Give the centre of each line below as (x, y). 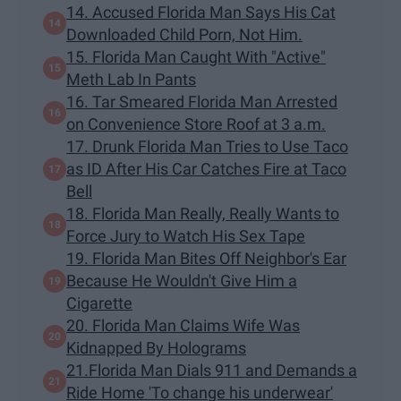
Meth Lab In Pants (131, 80)
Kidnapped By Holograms (156, 348)
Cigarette (99, 303)
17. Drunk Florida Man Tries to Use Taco (207, 147)
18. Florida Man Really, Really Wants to (203, 214)
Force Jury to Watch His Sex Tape (186, 236)
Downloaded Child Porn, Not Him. (184, 35)
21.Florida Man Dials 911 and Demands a (212, 371)
